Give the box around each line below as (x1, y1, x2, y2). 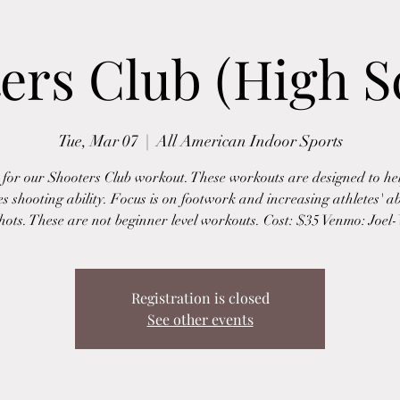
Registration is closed (130, 288, 270, 307)
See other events (146, 310, 254, 329)
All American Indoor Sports (155, 131, 343, 151)
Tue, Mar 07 (57, 131, 138, 151)
